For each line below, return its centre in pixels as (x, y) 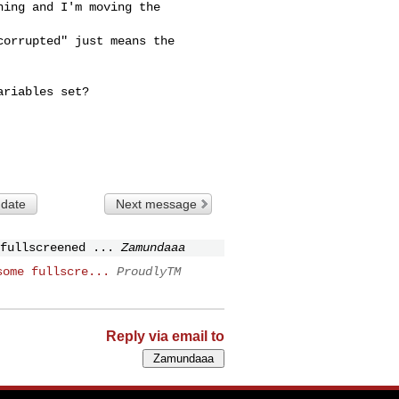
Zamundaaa (153, 247)
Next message (157, 204)
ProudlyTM (149, 271)
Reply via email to (165, 336)
